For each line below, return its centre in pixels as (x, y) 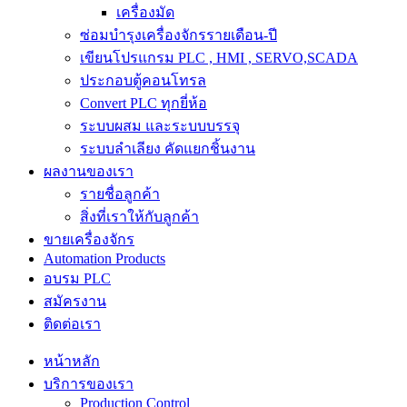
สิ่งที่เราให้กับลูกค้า (139, 217)
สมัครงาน (75, 301)
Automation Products (104, 258)
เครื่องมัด (145, 12)
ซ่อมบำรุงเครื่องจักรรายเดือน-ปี (179, 35)
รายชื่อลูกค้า (120, 194)
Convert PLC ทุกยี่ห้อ (144, 103)
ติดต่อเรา (72, 324)
